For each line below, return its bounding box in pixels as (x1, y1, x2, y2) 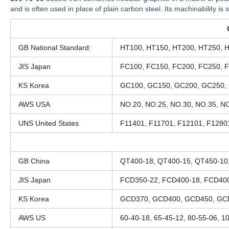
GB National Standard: (18, 43, 91, 52)
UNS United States (18, 119, 79, 128)
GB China (18, 157, 50, 166)
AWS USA (18, 100, 50, 109)
